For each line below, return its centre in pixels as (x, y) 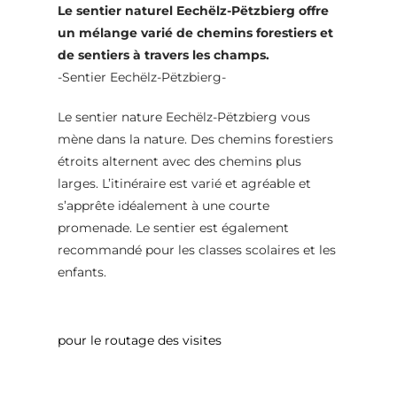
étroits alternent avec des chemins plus (179, 161)
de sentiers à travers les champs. (163, 54)
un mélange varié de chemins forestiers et (195, 32)
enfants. (82, 272)
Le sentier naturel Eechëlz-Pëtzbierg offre (193, 10)
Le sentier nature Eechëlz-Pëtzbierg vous (183, 117)
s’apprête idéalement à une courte (163, 205)
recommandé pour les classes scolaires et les (196, 249)
